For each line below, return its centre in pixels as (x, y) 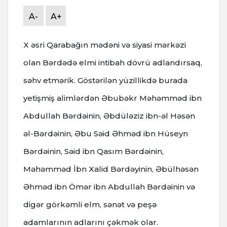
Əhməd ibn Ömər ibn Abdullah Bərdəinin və (109, 187)
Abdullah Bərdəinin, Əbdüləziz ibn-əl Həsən (109, 116)
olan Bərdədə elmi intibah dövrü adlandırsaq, (113, 63)
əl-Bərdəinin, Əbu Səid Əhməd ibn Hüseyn (106, 134)
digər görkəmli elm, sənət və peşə (90, 205)
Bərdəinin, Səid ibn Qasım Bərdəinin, (93, 152)
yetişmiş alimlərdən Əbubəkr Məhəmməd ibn (112, 98)
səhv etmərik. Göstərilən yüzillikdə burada (105, 81)
